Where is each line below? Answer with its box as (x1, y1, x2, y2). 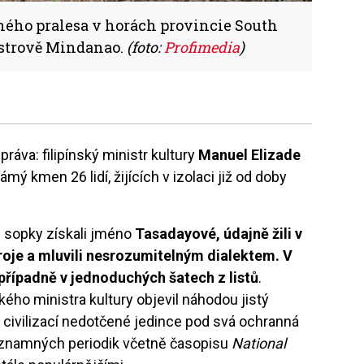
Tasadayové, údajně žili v (135, 224, 303, 242)
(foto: (127, 37, 164, 57)
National (232, 334, 287, 352)
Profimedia (164, 37, 240, 57)
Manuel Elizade (198, 145, 301, 163)
